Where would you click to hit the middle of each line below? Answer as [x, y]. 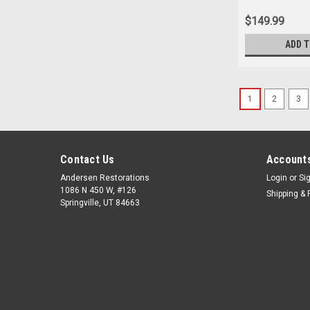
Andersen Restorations [105, 178]
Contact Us [88, 160]
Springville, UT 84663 [100, 203]
